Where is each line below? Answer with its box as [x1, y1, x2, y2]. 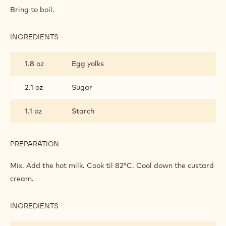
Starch [72, 106, 94, 116]
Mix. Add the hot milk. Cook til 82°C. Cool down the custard [10, 160, 214, 170]
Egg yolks [72, 59, 104, 68]
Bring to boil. [10, 5, 59, 14]
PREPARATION [10, 139, 59, 148]
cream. [10, 174, 36, 183]
